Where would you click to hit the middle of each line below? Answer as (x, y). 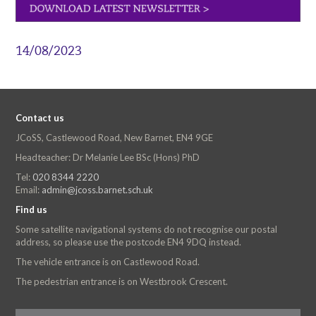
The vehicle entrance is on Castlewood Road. (108, 262)
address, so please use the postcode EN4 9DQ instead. (129, 242)
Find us (32, 210)
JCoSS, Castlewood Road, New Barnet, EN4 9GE (115, 138)
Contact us (40, 118)
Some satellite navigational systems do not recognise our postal (147, 230)
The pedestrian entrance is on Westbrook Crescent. (122, 282)
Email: (29, 190)
